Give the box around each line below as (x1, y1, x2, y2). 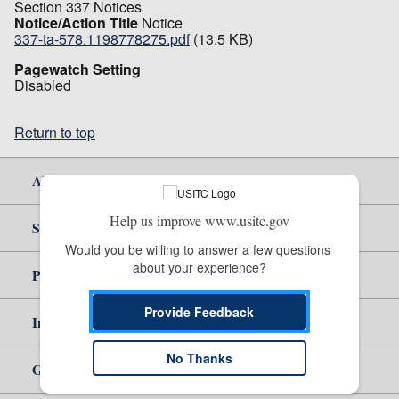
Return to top (14, 121, 95, 142)
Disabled (14, 74, 71, 95)
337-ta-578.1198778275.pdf (14, 28, 190, 49)
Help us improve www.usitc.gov (109, 210, 289, 230)
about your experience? (132, 257, 266, 276)
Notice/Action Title (14, 12, 138, 33)
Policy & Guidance (32, 264, 144, 285)
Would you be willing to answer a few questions (64, 240, 330, 258)
